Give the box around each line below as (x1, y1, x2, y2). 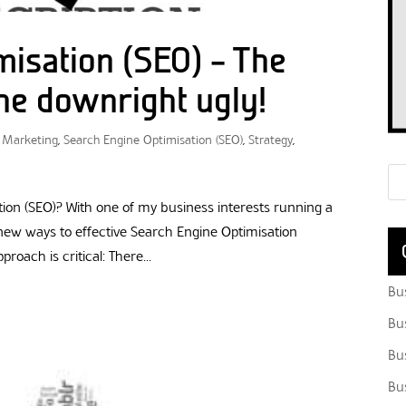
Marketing (2, 132, 59, 149)
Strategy (248, 132, 294, 149)
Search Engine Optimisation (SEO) (63, 132, 244, 149)
